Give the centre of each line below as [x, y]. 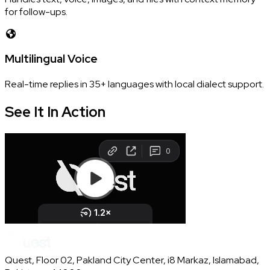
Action [83, 111]
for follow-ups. [36, 11]
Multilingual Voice [51, 59]
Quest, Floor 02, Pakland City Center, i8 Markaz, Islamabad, [132, 260]
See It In [32, 111]
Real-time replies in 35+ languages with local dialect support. [134, 84]
